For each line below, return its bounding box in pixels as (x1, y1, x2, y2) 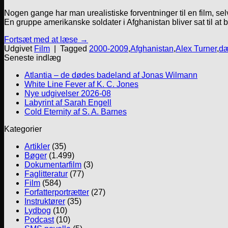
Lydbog (24, 206, 51, 215)
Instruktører (24, 197, 65, 206)
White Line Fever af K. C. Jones (24, 80, 138, 89)
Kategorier (4, 125, 42, 134)
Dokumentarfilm (24, 160, 81, 169)
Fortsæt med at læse (4, 35, 80, 44)
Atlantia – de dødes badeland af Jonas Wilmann (24, 71, 197, 80)
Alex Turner (176, 44, 217, 53)
